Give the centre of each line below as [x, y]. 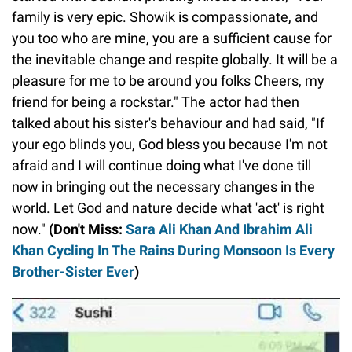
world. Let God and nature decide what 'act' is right [168, 208]
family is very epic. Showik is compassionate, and [165, 17]
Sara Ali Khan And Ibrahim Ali [219, 229]
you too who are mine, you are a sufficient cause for [172, 38]
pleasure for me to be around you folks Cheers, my [168, 81]
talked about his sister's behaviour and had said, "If [168, 123]
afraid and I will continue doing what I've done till [161, 166]
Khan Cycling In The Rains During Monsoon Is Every [173, 251]
